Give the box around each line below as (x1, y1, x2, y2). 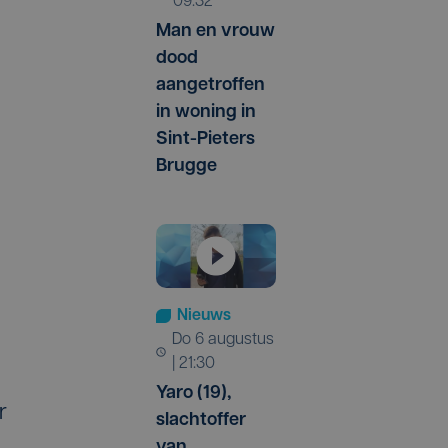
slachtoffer (156, 411, 246, 431)
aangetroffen (156, 75, 265, 95)
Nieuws (177, 308, 231, 325)
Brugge (156, 156, 217, 176)
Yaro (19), (156, 384, 231, 404)
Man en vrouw (156, 21, 275, 41)
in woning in (156, 102, 256, 122)
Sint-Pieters (156, 129, 255, 149)
